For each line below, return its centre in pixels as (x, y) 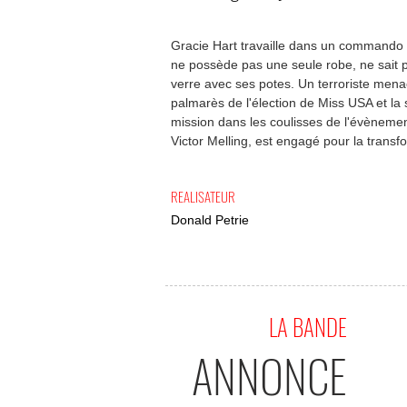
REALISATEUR (203, 196)
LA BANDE (308, 327)
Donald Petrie (210, 220)
